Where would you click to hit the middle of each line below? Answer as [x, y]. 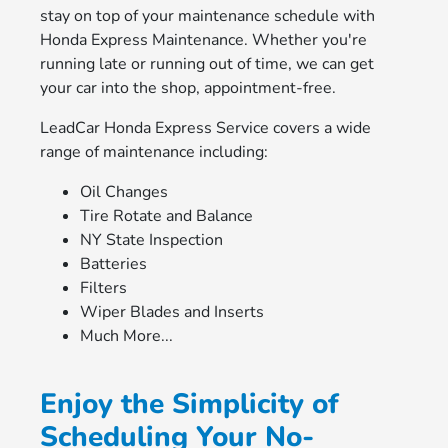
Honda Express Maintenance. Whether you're [203, 40]
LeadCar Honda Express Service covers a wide [205, 128]
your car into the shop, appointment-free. [187, 88]
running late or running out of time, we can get [206, 64]
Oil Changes [123, 192]
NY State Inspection [151, 240]
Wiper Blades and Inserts [171, 312]
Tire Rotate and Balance [166, 216]
